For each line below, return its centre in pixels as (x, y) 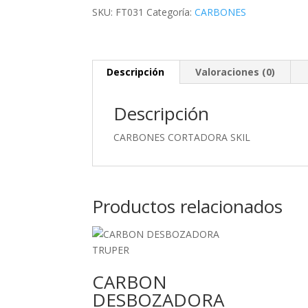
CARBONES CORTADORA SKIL (182, 137)
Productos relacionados (188, 206)
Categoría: (171, 12)
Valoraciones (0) (235, 72)
